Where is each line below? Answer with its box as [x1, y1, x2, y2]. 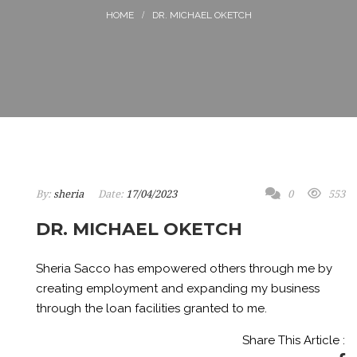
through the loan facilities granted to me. [36, 301, 267, 316]
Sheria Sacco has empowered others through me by [36, 261, 332, 276]
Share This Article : [242, 333, 345, 347]
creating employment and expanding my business [36, 281, 320, 296]
